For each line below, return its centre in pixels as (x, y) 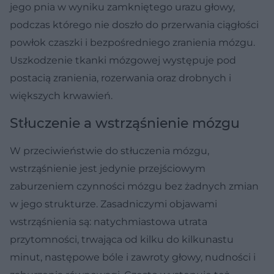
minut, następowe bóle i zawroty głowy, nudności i (133, 257)
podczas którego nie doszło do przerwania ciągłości (134, 24)
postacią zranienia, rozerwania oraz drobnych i (120, 78)
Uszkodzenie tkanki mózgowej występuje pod (123, 60)
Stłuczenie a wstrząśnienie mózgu (125, 123)
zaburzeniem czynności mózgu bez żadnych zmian (134, 186)
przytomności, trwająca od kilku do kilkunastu (122, 239)
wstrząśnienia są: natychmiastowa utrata (109, 221)
